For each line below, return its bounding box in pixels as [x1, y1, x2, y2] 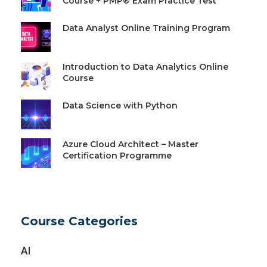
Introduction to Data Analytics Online [63, 61, 228, 72]
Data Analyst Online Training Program [63, 22, 230, 33]
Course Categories [21, 213, 138, 228]
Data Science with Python [63, 100, 178, 111]
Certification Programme [63, 150, 172, 161]
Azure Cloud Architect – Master [63, 138, 198, 150]
